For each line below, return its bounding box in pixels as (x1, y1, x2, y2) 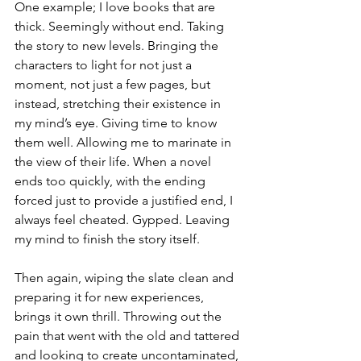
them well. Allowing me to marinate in (15, 135, 234, 151)
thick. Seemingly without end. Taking (15, 19, 227, 35)
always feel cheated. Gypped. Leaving (15, 212, 233, 228)
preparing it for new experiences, (15, 289, 207, 305)
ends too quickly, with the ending (15, 173, 209, 189)
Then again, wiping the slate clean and (15, 270, 237, 286)
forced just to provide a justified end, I (15, 193, 236, 209)
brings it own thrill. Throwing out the (15, 309, 225, 325)
